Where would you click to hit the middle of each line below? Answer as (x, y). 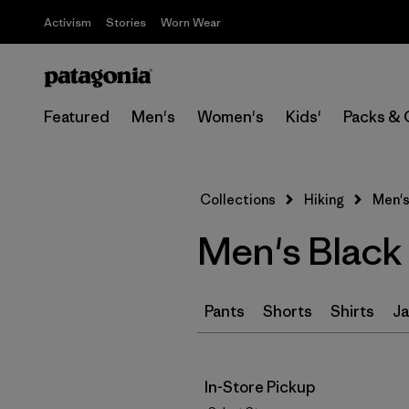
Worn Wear (191, 22)
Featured (77, 117)
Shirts (352, 311)
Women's (231, 117)
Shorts (288, 311)
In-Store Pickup (260, 387)
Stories (126, 22)
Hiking (324, 199)
